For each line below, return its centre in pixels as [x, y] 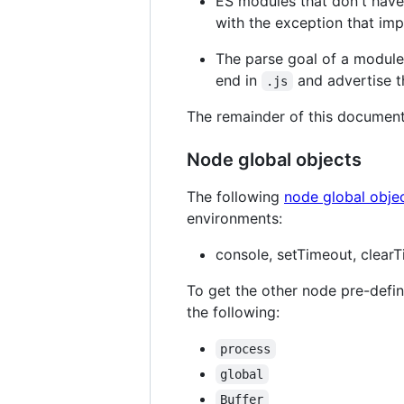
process [246, 349]
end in [239, 80]
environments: [234, 218]
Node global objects [274, 159]
